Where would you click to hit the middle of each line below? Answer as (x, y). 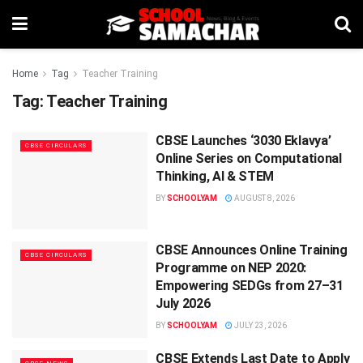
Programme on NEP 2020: (231, 267)
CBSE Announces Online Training (252, 250)
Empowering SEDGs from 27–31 (250, 285)
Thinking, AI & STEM (215, 176)
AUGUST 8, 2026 (264, 198)
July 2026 (183, 303)
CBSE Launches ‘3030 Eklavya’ (243, 141)
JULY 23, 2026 (260, 325)
